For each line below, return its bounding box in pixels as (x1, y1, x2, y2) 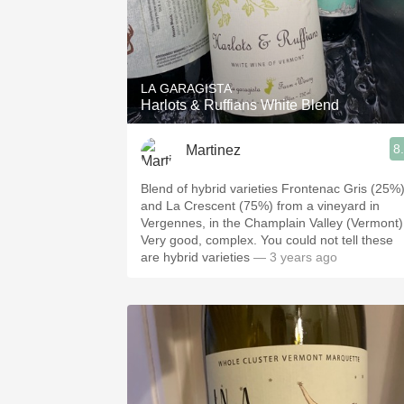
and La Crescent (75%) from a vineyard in (141, 198, 380, 213)
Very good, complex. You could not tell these (141, 233, 393, 247)
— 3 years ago (253, 250, 337, 264)
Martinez (186, 142, 241, 158)
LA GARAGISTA (141, 81, 232, 96)
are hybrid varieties (141, 250, 253, 264)
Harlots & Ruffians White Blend (141, 97, 339, 113)
